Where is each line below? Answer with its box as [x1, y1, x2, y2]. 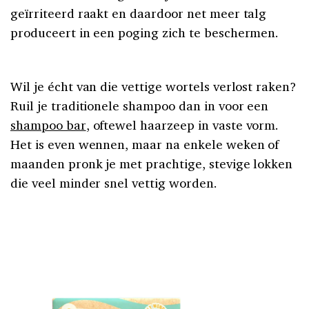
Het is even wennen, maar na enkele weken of [10, 135, 279, 152]
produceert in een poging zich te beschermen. [10, 23, 279, 41]
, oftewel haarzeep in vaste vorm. [86, 116, 279, 133]
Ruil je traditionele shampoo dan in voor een [10, 97, 269, 114]
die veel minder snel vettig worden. [10, 174, 217, 191]
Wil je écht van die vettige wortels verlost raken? [10, 77, 297, 94]
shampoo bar [10, 116, 86, 133]
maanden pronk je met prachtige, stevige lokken [10, 154, 293, 172]
